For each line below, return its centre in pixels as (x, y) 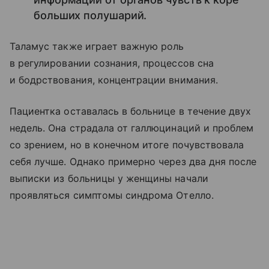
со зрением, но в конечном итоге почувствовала (127, 145)
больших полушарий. (90, 16)
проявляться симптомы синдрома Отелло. (112, 195)
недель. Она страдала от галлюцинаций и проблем (132, 128)
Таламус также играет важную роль (97, 47)
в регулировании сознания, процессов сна (112, 63)
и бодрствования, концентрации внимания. (114, 80)
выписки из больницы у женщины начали (109, 179)
